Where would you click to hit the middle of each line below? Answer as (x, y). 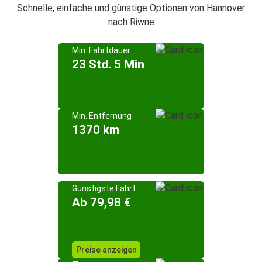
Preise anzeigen (106, 250)
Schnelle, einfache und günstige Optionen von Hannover (131, 8)
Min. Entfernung (102, 116)
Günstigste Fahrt (104, 188)
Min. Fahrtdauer (101, 50)
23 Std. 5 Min (108, 64)
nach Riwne (131, 22)
